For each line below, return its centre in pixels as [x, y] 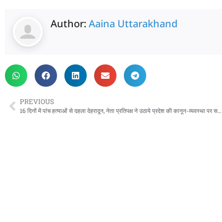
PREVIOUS [37, 102]
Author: [70, 24]
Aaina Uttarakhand [133, 24]
